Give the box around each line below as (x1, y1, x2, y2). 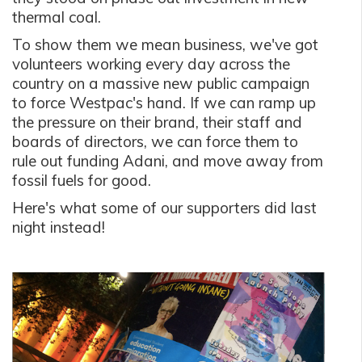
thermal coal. (12, 7, 101, 27)
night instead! (12, 217, 109, 237)
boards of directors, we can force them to (12, 132, 298, 151)
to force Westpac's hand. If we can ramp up (12, 93, 316, 112)
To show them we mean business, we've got (12, 35, 318, 54)
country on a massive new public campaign (12, 74, 309, 93)
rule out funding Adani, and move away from (12, 151, 323, 170)
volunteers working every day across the (12, 54, 290, 74)
